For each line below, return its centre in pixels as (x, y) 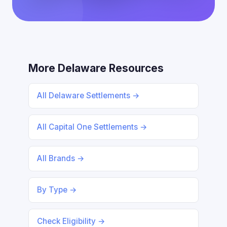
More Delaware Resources (96, 68)
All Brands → (61, 158)
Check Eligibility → (71, 221)
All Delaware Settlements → (88, 96)
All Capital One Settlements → (92, 127)
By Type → (57, 190)
